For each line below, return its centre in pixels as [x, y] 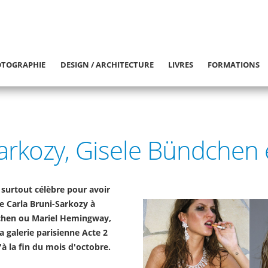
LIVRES [181, 65]
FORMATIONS [234, 65]
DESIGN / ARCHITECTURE [107, 65]
